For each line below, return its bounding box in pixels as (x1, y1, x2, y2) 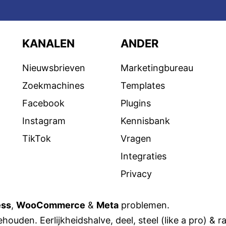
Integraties (121, 150, 166, 161)
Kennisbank (121, 115, 170, 126)
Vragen (121, 133, 151, 144)
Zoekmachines (22, 80, 84, 91)
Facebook (22, 97, 65, 108)
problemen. (119, 199, 169, 210)
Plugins (121, 97, 151, 108)
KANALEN (22, 36, 75, 50)
